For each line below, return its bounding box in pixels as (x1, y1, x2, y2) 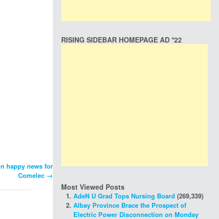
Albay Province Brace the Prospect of (73, 200, 186, 210)
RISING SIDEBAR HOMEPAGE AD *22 (61, 35, 182, 44)
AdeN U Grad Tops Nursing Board (73, 191, 175, 200)
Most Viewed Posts (61, 182, 125, 192)
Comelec (18, 171, 46, 180)
